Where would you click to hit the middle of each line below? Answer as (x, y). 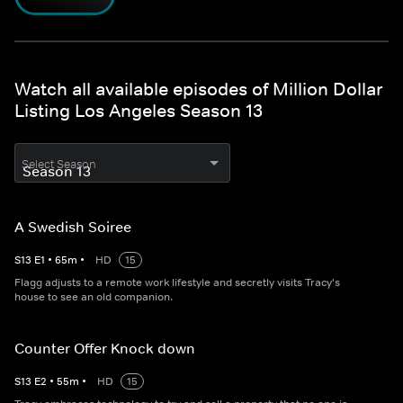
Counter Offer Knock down (105, 349)
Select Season (59, 165)
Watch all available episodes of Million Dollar (199, 90)
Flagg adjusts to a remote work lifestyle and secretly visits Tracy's (177, 283)
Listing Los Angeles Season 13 (139, 111)
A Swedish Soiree (73, 227)
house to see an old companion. (94, 297)
